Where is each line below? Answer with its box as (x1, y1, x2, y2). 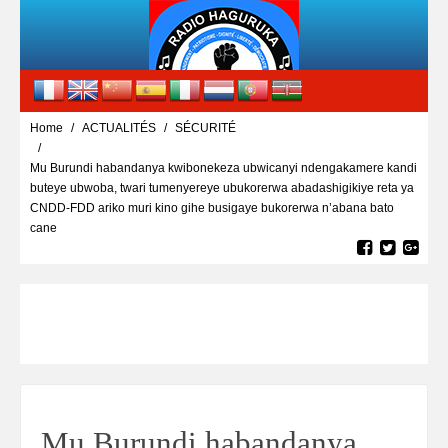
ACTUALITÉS (82, 121, 156, 135)
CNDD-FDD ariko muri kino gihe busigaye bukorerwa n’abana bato (30, 201, 394, 215)
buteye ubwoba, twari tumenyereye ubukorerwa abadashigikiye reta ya (30, 181, 414, 195)
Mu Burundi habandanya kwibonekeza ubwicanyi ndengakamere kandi (30, 161, 417, 175)
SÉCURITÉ (175, 121, 236, 135)
